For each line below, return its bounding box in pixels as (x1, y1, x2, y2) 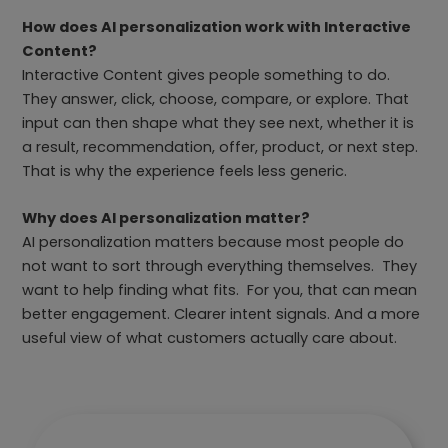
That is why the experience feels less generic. (22, 161, 352, 182)
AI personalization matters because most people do (22, 232, 405, 253)
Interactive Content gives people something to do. (22, 65, 395, 86)
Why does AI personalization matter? (22, 208, 314, 229)
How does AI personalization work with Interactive (22, 17, 412, 38)
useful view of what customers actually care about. (22, 328, 402, 349)
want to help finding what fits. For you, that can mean (22, 280, 418, 301)
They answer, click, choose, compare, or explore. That (22, 89, 410, 110)
